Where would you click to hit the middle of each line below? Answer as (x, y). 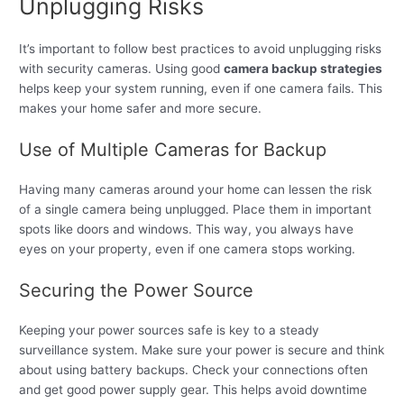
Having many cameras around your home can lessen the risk (196, 190)
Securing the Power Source (137, 291)
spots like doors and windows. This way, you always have (187, 230)
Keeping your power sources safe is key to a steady (170, 331)
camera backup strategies (303, 69)
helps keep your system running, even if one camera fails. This (201, 89)
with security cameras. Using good (122, 69)
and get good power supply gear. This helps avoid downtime (193, 390)
